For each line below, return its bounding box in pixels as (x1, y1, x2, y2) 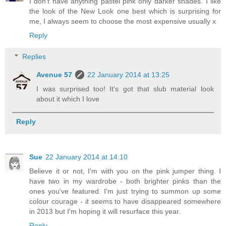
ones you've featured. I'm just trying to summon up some (29, 187, 221, 196)
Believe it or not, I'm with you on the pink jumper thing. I (29, 167, 221, 176)
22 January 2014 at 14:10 (45, 153, 128, 161)
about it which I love (36, 94, 100, 103)
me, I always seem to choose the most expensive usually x (29, 17, 216, 26)
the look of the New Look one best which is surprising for (29, 7, 221, 16)
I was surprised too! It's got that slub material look (36, 84, 214, 93)
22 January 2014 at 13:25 (87, 70, 170, 79)
